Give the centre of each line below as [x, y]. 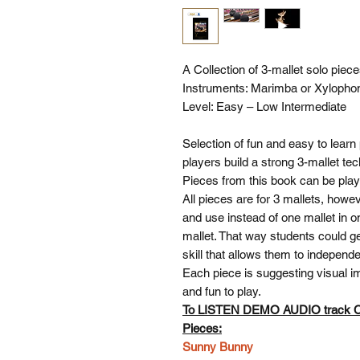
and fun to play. [222, 291]
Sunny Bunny [218, 346]
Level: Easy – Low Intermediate [264, 106]
